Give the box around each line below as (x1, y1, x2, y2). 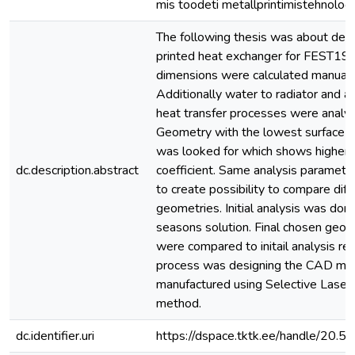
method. (156, 295, 201, 312)
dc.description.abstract (16, 162, 139, 179)
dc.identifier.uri (16, 327, 94, 345)
